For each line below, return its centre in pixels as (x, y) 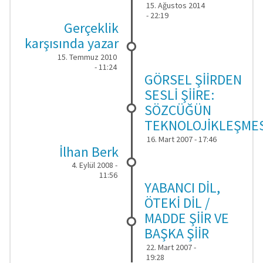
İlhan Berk (89, 152)
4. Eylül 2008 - (94, 165)
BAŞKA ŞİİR (177, 234)
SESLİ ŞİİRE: (179, 95)
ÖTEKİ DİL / (177, 203)
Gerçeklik (91, 28)
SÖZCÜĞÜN (178, 110)
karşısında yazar (72, 43)
